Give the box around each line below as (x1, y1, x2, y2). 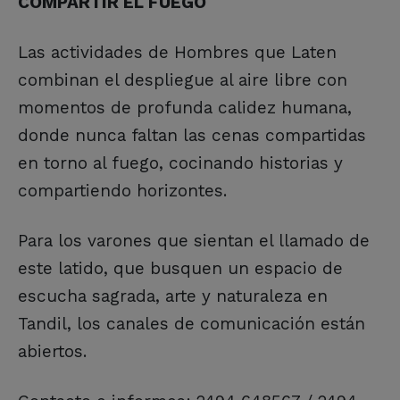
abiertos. (18, 341, 87, 362)
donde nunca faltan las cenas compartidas (18, 125, 366, 146)
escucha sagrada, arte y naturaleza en (18, 286, 328, 307)
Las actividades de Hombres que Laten (18, 42, 337, 63)
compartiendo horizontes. (18, 180, 227, 202)
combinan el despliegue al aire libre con (18, 70, 347, 91)
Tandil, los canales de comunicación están (18, 313, 365, 335)
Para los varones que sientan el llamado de (18, 230, 370, 252)
